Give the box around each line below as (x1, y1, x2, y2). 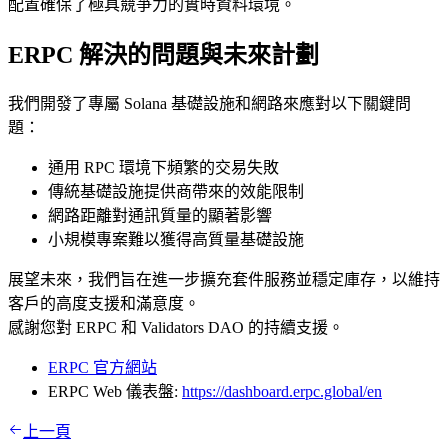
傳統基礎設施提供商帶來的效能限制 (48, 182, 304, 200)
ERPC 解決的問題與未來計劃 (8, 42, 319, 69)
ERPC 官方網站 (48, 358, 157, 376)
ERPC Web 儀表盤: (48, 382, 182, 400)
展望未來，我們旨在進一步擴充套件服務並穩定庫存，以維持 (8, 270, 440, 288)
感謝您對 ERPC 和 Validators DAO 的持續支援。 (8, 318, 344, 336)
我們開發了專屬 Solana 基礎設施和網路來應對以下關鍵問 (8, 94, 411, 112)
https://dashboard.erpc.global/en (182, 382, 382, 400)
